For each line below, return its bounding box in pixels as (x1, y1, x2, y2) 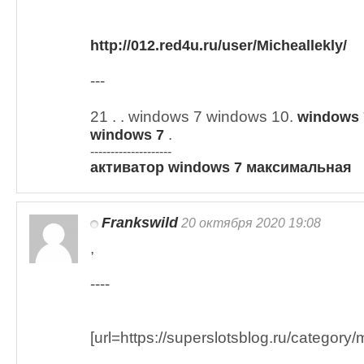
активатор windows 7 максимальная (90, 159, 352, 175)
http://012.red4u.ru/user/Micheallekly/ (90, 37, 347, 54)
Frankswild (102, 214, 178, 231)
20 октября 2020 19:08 (178, 215, 321, 230)
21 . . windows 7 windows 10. (90, 108, 297, 125)
